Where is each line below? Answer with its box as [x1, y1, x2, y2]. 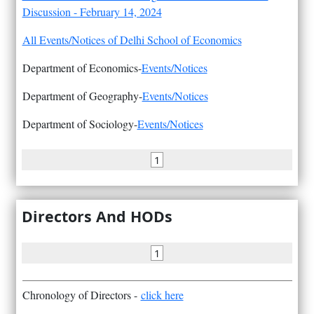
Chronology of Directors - [22, 287, 141, 303]
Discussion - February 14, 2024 [22, 4, 162, 19]
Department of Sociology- [22, 116, 137, 131]
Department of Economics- [22, 60, 142, 75]
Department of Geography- [22, 88, 142, 103]
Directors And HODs [22, 206, 173, 227]
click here [140, 287, 184, 303]
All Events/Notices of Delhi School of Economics [22, 32, 242, 47]
